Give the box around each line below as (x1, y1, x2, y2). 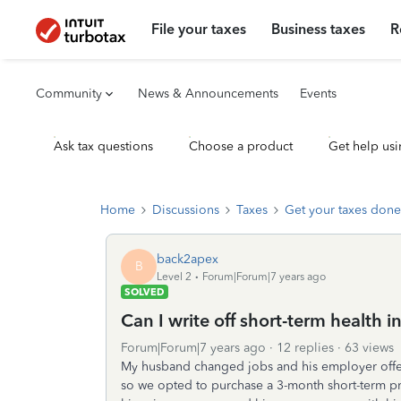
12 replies (277, 340, 334, 355)
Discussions (152, 202, 219, 218)
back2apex (157, 251, 218, 267)
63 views (345, 340, 394, 355)
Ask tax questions (54, 139, 153, 154)
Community (36, 86, 102, 101)
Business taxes (271, 21, 366, 38)
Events (300, 86, 337, 101)
